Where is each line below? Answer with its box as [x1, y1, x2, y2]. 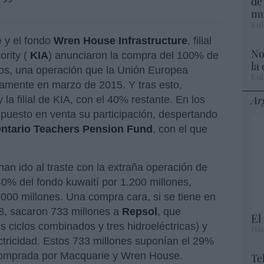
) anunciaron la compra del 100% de [48, 49, 219, 62]
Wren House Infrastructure [54, 35, 187, 47]
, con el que [153, 123, 207, 136]
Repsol [122, 206, 157, 218]
